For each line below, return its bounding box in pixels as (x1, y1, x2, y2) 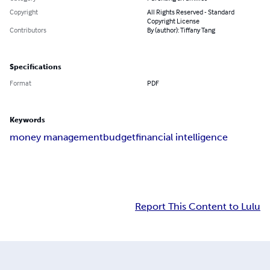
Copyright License (147, 16, 199, 26)
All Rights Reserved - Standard (147, 7, 234, 17)
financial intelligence (136, 131, 228, 143)
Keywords (10, 116, 45, 125)
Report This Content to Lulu (135, 201, 260, 213)
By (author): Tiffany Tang (147, 25, 215, 35)
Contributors (10, 25, 46, 35)
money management (10, 131, 103, 143)
